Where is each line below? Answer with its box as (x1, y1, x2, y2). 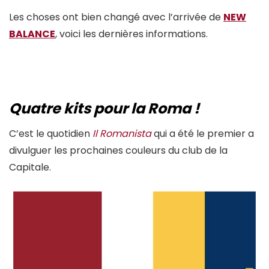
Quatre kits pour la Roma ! (9, 98, 199, 118)
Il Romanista (92, 126, 151, 141)
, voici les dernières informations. (55, 26, 208, 41)
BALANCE (9, 26, 55, 41)
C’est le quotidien (9, 126, 92, 141)
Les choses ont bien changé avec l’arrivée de (9, 10, 223, 24)
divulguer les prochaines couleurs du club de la (9, 143, 228, 157)
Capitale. (9, 160, 51, 174)
